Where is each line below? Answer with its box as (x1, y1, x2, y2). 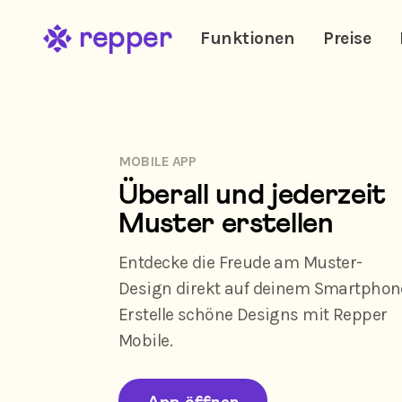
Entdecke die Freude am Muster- (118, 251, 363, 273)
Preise (323, 28, 371, 49)
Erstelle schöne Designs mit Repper (118, 303, 388, 325)
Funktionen (200, 28, 295, 49)
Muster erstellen (118, 208, 334, 239)
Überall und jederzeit (118, 179, 387, 210)
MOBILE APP (118, 153, 197, 170)
